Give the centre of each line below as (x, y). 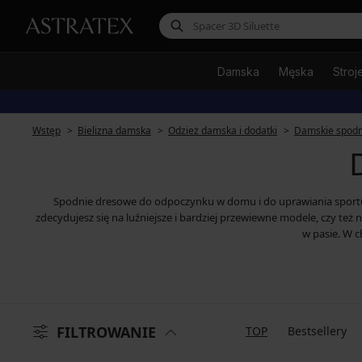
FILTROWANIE (106, 332)
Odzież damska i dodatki (223, 130)
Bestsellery (317, 331)
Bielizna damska (114, 130)
